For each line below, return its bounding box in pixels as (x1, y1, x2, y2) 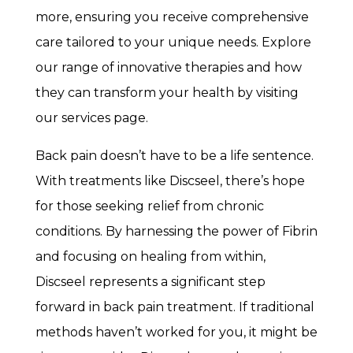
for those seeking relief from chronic (35, 198, 264, 214)
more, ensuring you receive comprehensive (35, 9, 309, 24)
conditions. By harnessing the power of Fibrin (35, 223, 318, 239)
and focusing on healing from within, (35, 248, 266, 264)
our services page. (35, 110, 148, 125)
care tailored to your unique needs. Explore (35, 34, 311, 50)
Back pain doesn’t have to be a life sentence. (35, 147, 314, 163)
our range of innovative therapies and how (35, 59, 302, 75)
